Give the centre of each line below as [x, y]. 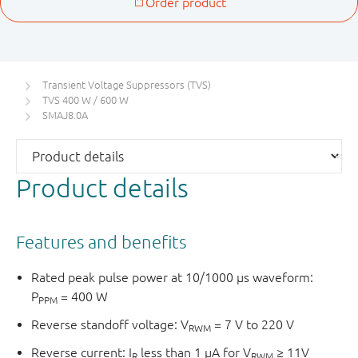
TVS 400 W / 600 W [86, 101]
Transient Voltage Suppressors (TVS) [127, 86]
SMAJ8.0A [65, 116]
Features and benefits [101, 241]
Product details [102, 188]
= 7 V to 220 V [253, 325]
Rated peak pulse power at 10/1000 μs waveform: [173, 278]
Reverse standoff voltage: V [110, 325]
